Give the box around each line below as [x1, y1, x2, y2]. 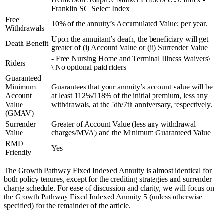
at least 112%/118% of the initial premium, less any [51, 91, 208, 100]
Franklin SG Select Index [51, 4, 130, 13]
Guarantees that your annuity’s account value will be [51, 83, 213, 91]
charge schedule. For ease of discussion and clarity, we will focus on [4, 184, 214, 193]
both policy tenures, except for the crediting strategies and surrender [4, 175, 212, 184]
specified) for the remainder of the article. [4, 201, 131, 210]
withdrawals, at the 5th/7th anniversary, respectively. [51, 100, 212, 109]
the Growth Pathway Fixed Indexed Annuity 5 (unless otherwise [4, 193, 202, 201]
